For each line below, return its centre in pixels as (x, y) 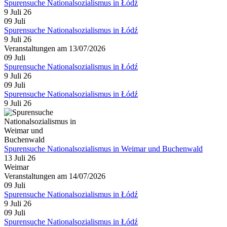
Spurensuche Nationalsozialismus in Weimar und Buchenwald (103, 148)
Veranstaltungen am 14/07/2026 (55, 176)
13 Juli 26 (20, 158)
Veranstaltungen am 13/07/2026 (55, 48)
